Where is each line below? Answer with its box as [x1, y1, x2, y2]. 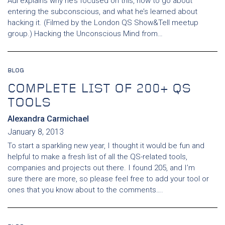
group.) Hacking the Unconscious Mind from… [8, 29, 163, 38]
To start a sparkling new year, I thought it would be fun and [8, 141, 204, 150]
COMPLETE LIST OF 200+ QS [8, 83, 191, 95]
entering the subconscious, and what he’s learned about [8, 7, 197, 16]
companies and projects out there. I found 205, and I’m [8, 163, 195, 172]
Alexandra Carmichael [8, 114, 89, 124]
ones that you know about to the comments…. [8, 185, 163, 194]
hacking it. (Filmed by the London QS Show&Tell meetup [8, 18, 198, 27]
